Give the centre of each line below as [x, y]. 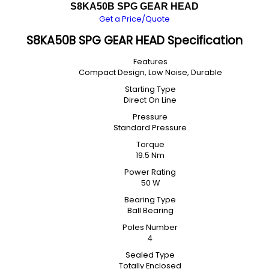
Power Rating [150, 172]
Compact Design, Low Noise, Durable [150, 72]
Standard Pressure [150, 128]
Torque [150, 144]
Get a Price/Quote [134, 19]
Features [150, 62]
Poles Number [150, 227]
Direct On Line [150, 100]
